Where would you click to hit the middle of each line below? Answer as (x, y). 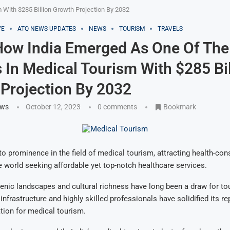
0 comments (117, 107)
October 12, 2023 (53, 107)
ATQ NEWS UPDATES (46, 29)
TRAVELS (170, 29)
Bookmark (179, 107)
